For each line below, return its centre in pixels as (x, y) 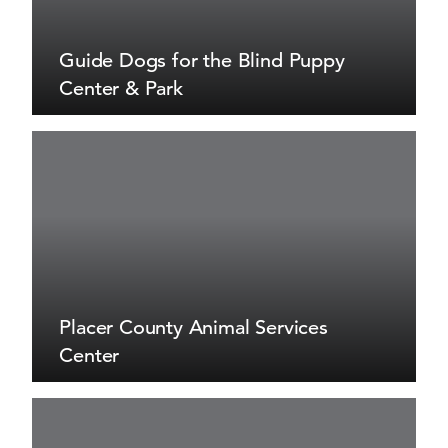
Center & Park (121, 87)
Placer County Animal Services (193, 328)
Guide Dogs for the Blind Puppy (202, 60)
